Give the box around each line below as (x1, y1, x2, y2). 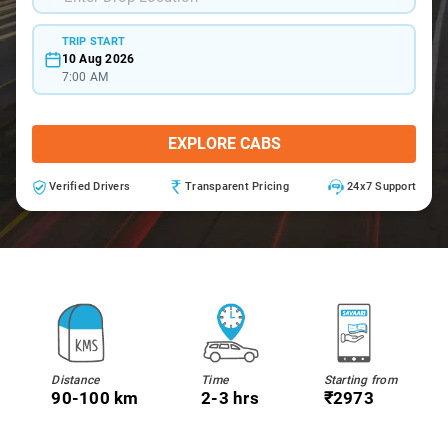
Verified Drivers (49, 180, 130, 193)
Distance (51, 373, 100, 387)
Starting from (323, 373, 397, 387)
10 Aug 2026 (61, 51, 135, 66)
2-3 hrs (201, 388, 259, 408)
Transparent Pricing (185, 180, 289, 193)
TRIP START (61, 34, 125, 48)
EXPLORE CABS (167, 134, 281, 153)
